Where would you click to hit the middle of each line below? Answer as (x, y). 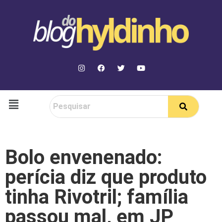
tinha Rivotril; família (97, 197)
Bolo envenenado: (83, 158)
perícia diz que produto (106, 177)
